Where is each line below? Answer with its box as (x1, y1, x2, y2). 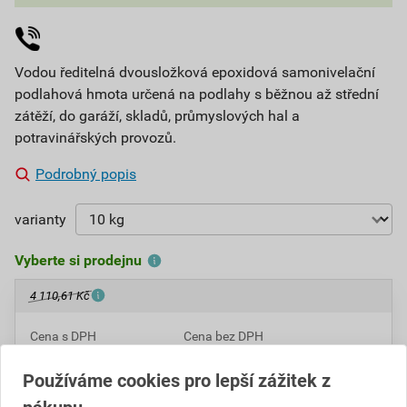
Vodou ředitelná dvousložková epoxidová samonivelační (15, 64, 375, 81)
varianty (15, 210, 66, 228)
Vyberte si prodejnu (15, 252, 142, 269)
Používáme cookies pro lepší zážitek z (23, 370, 331, 392)
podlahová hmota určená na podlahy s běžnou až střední (15, 85, 379, 103)
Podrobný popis (35, 165, 136, 183)
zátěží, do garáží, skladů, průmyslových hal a (15, 107, 300, 124)
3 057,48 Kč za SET (184, 355, 308, 372)
